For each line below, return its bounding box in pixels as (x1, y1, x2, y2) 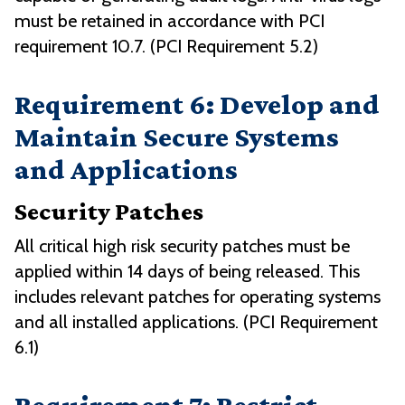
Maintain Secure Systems (14, 120, 339, 154)
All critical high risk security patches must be (14, 235, 350, 258)
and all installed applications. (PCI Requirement (14, 311, 378, 334)
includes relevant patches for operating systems (14, 286, 381, 308)
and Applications (14, 153, 238, 186)
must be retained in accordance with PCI (14, 10, 325, 33)
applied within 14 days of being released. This (14, 260, 360, 283)
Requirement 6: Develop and (14, 88, 380, 121)
